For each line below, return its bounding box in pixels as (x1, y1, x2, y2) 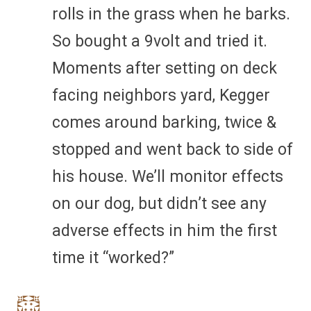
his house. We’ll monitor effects (52, 167, 283, 186)
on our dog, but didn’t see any (52, 194, 267, 213)
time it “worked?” (52, 248, 174, 267)
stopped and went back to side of (52, 140, 293, 159)
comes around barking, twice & (52, 112, 276, 132)
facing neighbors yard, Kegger (52, 85, 270, 105)
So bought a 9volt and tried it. (52, 31, 267, 51)
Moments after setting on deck (52, 58, 277, 78)
